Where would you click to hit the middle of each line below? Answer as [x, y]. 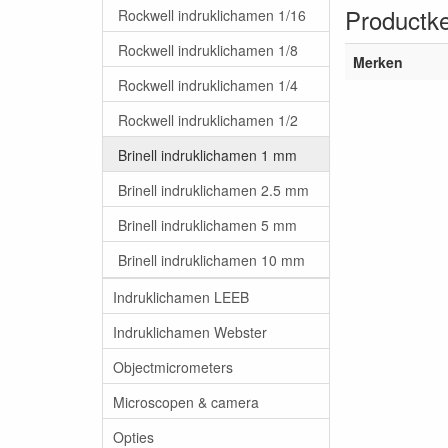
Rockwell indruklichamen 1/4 [208, 84]
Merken [378, 62]
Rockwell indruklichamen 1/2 [208, 119]
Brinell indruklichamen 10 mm [211, 259]
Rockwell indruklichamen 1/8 [208, 49]
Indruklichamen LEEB [181, 296]
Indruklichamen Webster [190, 331]
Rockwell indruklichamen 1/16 [212, 14]
